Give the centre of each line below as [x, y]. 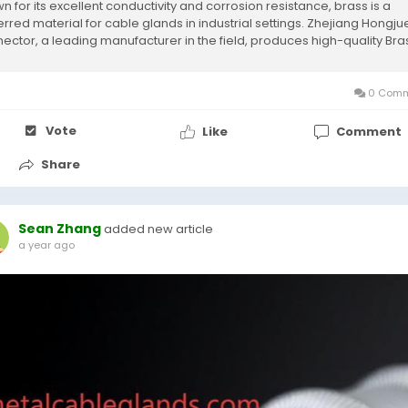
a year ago [46, 245]
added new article [158, 229]
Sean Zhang [60, 229]
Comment [368, 131]
